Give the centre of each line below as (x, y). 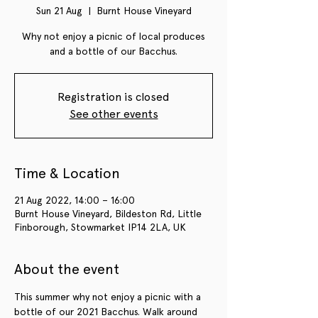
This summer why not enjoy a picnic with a (109, 296)
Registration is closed (114, 97)
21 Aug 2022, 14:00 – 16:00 (75, 200)
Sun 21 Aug (59, 10)
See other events (114, 114)
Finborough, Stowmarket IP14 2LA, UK (100, 227)
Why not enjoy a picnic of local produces (114, 36)
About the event (67, 269)
